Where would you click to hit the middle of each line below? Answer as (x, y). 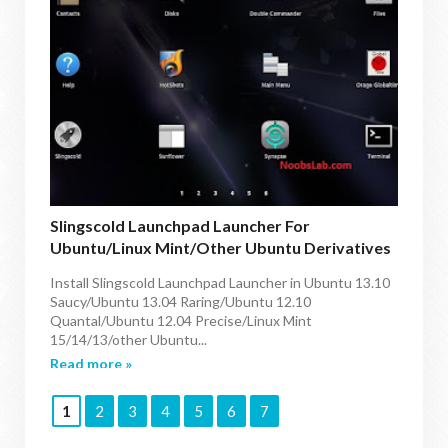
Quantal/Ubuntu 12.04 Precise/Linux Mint (181, 320)
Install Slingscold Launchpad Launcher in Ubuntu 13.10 (220, 282)
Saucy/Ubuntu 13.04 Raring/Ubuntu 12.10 (180, 301)
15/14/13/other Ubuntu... (128, 339)
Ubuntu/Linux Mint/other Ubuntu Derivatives (220, 247)
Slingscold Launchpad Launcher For (180, 225)
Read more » (91, 363)
